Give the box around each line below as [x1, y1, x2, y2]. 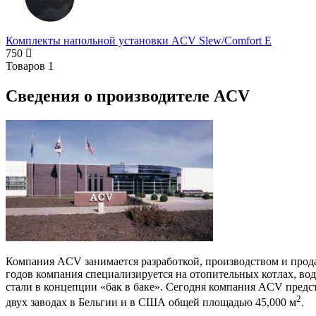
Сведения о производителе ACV [6, 86, 250, 105]
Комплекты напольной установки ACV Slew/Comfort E [6, 34, 272, 47]
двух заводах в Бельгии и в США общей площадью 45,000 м [6, 296, 296, 309]
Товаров [6, 59, 45, 72]
